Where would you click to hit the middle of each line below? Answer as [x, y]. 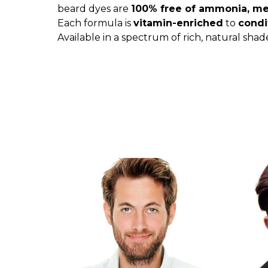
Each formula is [95, 23]
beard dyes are [94, 9]
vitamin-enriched [178, 23]
